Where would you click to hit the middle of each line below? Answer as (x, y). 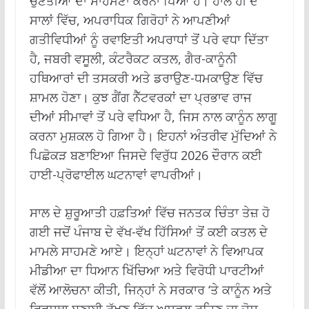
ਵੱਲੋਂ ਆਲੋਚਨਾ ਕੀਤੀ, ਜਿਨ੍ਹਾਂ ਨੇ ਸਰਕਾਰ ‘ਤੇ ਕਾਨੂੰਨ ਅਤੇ (150, 289)
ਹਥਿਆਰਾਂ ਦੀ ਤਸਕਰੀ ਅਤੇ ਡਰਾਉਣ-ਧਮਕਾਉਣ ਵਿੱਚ (146, 78)
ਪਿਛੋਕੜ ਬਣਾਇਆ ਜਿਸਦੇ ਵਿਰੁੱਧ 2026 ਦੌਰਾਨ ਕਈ (146, 155)
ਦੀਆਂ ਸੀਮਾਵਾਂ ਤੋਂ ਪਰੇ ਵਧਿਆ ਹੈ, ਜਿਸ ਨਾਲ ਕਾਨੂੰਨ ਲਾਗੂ (153, 116)
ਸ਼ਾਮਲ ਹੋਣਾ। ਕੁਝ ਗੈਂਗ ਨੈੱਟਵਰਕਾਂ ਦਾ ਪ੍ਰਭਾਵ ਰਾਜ (140, 97)
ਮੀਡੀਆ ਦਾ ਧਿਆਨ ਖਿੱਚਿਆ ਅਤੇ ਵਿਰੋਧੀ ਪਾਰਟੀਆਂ (147, 270)
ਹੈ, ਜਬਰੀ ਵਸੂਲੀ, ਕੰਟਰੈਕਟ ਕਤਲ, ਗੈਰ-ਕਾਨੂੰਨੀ (133, 58)
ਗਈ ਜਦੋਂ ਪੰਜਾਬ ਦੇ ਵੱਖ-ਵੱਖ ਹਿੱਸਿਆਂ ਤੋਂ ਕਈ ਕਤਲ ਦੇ (148, 231)
